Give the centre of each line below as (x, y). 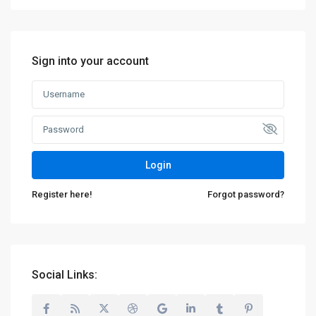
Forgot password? (246, 194)
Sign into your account (90, 61)
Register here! (62, 194)
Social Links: (65, 275)
